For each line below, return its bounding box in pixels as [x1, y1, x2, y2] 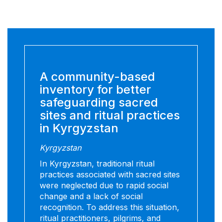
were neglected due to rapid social [40, 180, 168, 191]
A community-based [40, 69, 155, 84]
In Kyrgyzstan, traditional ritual [40, 159, 155, 169]
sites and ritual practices [40, 108, 180, 123]
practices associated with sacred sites [40, 169, 180, 180]
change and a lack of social [40, 191, 143, 202]
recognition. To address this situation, [40, 202, 179, 213]
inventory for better [40, 82, 151, 97]
